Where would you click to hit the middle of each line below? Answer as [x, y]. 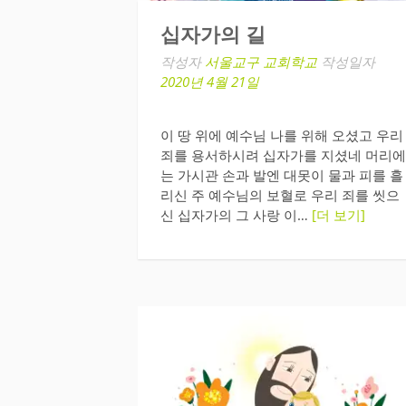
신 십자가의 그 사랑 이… [236, 215]
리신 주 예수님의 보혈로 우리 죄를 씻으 [280, 195]
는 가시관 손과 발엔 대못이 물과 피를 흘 [282, 175]
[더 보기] [338, 215]
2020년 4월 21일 [210, 81]
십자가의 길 [213, 34]
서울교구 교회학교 [261, 61]
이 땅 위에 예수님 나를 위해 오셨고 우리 [282, 135]
